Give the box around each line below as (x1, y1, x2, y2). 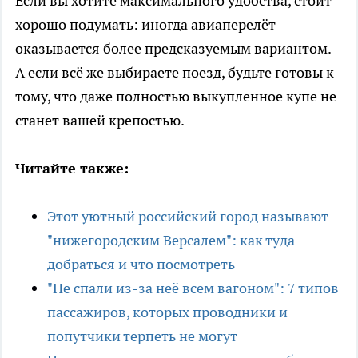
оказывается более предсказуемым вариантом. (15, 38, 331, 58)
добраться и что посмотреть (47, 254, 235, 273)
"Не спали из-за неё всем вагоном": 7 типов (47, 278, 339, 297)
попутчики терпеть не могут (47, 326, 237, 345)
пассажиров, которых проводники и (47, 302, 288, 321)
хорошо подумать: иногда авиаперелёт (15, 14, 276, 34)
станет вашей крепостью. (15, 110, 185, 129)
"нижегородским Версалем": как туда (47, 230, 295, 249)
